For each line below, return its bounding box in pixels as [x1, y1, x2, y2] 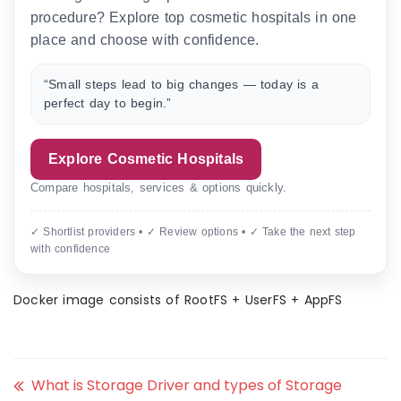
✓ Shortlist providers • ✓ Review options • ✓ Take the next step [30, 226, 356, 238]
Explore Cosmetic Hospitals [48, 151, 244, 166]
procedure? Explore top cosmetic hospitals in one [30, 10, 357, 25]
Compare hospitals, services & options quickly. [30, 181, 287, 194]
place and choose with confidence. [30, 32, 260, 47]
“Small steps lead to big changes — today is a [44, 77, 319, 91]
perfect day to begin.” [44, 96, 172, 110]
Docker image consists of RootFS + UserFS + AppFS [13, 291, 343, 309]
